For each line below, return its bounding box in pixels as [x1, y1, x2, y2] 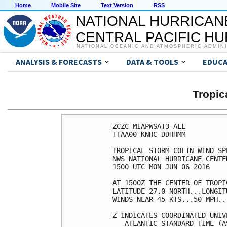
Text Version [101, 2, 133, 9]
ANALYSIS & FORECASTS [16, 57, 102, 67]
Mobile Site [51, 2, 81, 9]
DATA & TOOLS [126, 57, 178, 67]
